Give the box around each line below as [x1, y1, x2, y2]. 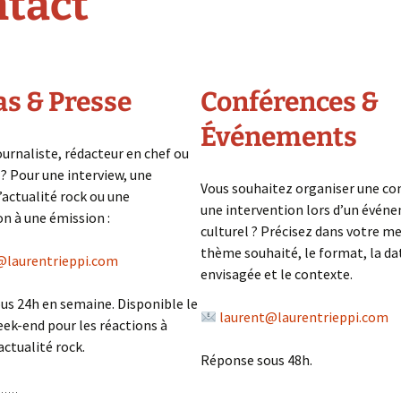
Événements [200, 121, 357, 153]
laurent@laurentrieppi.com [219, 308, 389, 326]
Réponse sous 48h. [200, 351, 312, 369]
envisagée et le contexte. [200, 265, 353, 283]
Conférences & [200, 86, 379, 118]
